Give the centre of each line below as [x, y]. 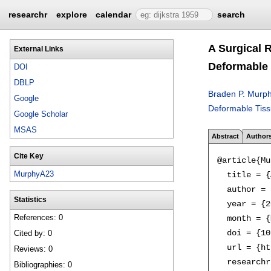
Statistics [30, 199]
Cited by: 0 [33, 233]
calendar [114, 15]
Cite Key [28, 156]
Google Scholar [41, 114]
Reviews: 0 [34, 249]
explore [71, 15]
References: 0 [39, 218]
